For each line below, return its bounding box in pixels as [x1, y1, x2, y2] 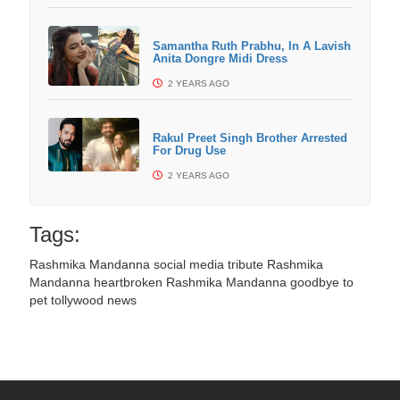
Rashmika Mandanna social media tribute [29, 257, 263, 271]
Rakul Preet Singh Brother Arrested [152, 131, 347, 145]
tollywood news [50, 293, 137, 307]
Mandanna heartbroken [29, 275, 162, 289]
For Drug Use [152, 144, 226, 157]
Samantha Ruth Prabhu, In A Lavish [152, 39, 351, 53]
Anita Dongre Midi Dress [152, 52, 287, 65]
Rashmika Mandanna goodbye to [165, 275, 354, 289]
